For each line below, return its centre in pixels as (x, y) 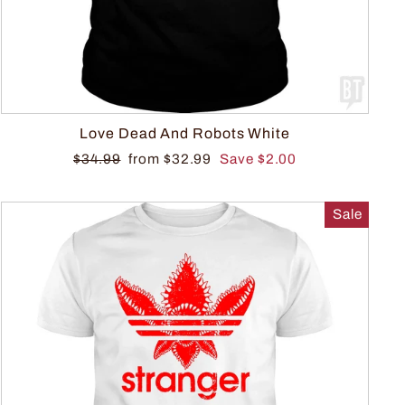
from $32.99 (172, 159)
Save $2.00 (259, 159)
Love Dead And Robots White (185, 133)
